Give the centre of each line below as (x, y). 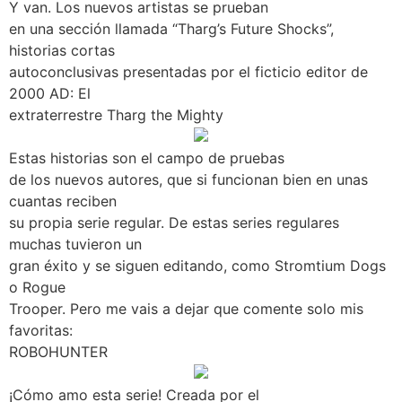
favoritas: (41, 331)
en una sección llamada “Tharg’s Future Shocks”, (171, 29)
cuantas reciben (63, 201)
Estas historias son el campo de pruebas (147, 158)
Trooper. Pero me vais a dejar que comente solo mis (186, 309)
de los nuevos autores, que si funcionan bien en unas (188, 180)
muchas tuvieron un (75, 245)
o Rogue (37, 288)
